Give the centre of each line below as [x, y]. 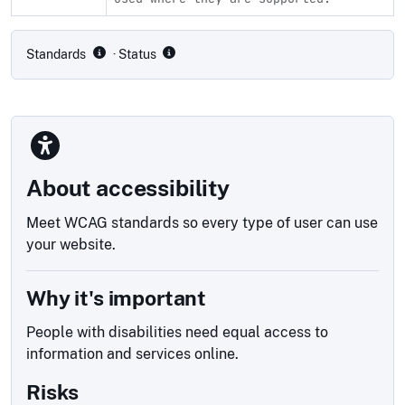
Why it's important [117, 297]
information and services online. [132, 353]
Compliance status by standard [109, 24]
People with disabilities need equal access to [177, 332]
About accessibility [128, 188]
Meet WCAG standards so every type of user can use [202, 222]
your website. [71, 244]
